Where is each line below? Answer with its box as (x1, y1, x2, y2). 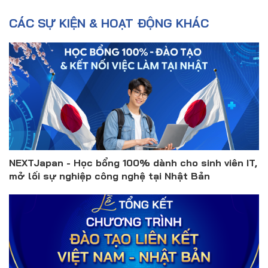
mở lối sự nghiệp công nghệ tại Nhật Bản (9, 170, 210, 182)
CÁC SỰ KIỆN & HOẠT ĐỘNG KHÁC (9, 16, 209, 31)
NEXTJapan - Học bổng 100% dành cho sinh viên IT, (9, 157, 257, 169)
